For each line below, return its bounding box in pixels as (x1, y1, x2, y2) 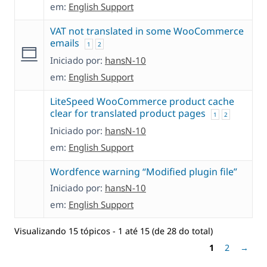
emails (50, 36, 79, 50)
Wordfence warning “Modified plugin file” (50, 165, 237, 179)
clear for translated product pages (50, 107, 206, 120)
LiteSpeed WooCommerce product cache (50, 95, 234, 108)
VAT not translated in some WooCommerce (50, 24, 244, 38)
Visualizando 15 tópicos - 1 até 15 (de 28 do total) (14, 225, 213, 237)
